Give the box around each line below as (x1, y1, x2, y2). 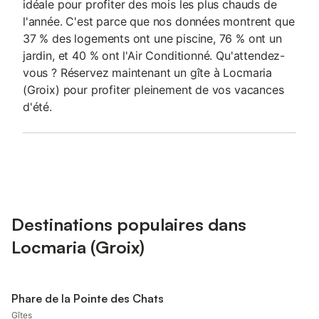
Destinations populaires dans (11, 214, 246, 235)
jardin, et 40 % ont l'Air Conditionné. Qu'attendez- (23, 48, 286, 63)
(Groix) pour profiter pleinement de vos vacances (23, 83, 284, 97)
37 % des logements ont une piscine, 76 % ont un (23, 31, 282, 46)
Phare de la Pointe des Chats (11, 291, 164, 305)
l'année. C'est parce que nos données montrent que (23, 14, 295, 28)
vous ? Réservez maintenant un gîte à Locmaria (23, 66, 273, 80)
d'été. (23, 100, 52, 114)
